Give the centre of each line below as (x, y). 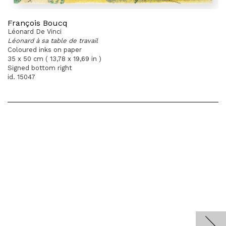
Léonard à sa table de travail (53, 41)
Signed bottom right (40, 68)
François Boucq (38, 23)
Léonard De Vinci (35, 32)
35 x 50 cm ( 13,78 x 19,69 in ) (54, 59)
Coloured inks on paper (45, 50)
